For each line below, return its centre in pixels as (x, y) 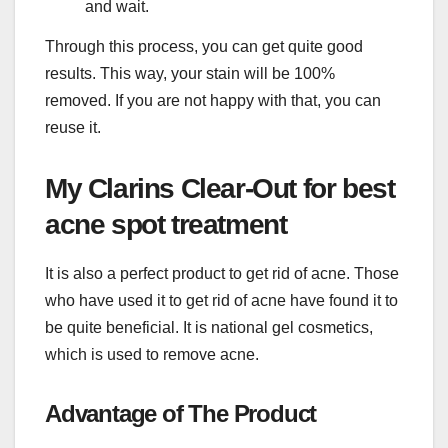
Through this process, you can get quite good (204, 46)
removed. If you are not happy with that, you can (213, 100)
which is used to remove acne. (152, 355)
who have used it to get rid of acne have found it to (221, 301)
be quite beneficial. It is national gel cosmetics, (209, 328)
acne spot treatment (166, 224)
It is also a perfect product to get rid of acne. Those (222, 274)
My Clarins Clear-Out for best (220, 188)
